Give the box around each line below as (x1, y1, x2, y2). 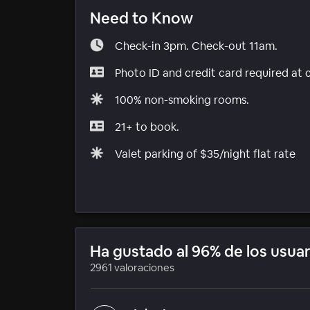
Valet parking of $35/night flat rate (115, 146, 295, 161)
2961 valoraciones (90, 260, 174, 274)
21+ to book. (115, 119, 179, 134)
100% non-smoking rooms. (115, 92, 249, 107)
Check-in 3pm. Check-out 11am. (115, 38, 277, 53)
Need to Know (90, 8, 193, 28)
